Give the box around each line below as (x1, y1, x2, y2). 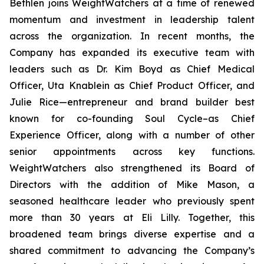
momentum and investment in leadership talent (9, 14, 255, 25)
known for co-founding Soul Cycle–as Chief (9, 113, 255, 124)
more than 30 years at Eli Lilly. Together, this (9, 212, 255, 223)
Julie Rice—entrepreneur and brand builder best (9, 96, 255, 108)
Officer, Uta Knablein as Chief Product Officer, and (9, 80, 255, 91)
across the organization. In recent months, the (9, 30, 255, 42)
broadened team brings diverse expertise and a (9, 228, 255, 240)
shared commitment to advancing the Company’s (9, 245, 255, 256)
